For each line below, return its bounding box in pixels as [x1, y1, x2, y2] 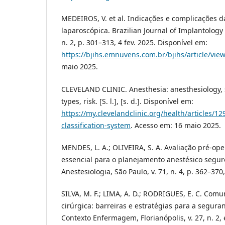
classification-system [61, 120, 131, 130]
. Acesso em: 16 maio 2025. [131, 120, 221, 130]
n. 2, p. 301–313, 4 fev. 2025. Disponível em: [61, 38, 207, 48]
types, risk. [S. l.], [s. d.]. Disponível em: [61, 96, 193, 106]
